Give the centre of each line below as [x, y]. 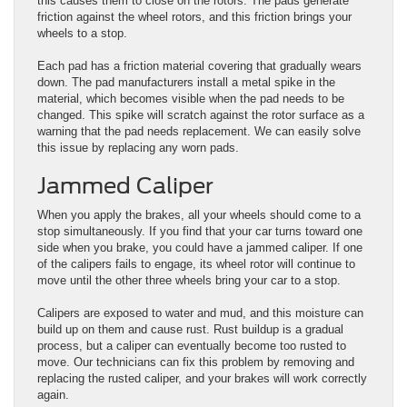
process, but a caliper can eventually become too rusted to [192, 345]
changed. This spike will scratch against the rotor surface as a [201, 114]
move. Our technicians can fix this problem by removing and [196, 362]
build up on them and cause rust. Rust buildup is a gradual [190, 329]
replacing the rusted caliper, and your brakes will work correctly [202, 378]
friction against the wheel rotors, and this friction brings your [194, 16]
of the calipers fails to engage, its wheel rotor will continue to [196, 263]
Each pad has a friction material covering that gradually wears [199, 65]
